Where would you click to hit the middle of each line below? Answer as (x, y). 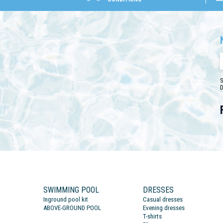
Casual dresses (163, 199)
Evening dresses (164, 208)
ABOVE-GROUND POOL (72, 208)
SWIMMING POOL (71, 190)
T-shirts (152, 216)
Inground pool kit (66, 199)
